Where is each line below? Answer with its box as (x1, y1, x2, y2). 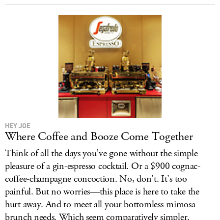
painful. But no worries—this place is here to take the (5, 185, 199, 198)
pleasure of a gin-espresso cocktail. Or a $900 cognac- (5, 160, 200, 173)
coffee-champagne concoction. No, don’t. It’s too (5, 172, 187, 186)
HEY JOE (5, 121, 30, 130)
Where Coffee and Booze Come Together (5, 129, 193, 144)
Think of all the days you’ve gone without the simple (5, 147, 198, 160)
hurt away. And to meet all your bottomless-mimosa (5, 198, 195, 211)
